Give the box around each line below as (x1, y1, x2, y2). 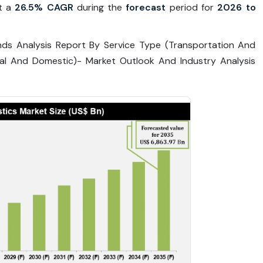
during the (76, 1, 123, 14)
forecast (122, 1, 170, 14)
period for (169, 1, 214, 14)
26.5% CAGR (11, 1, 77, 14)
